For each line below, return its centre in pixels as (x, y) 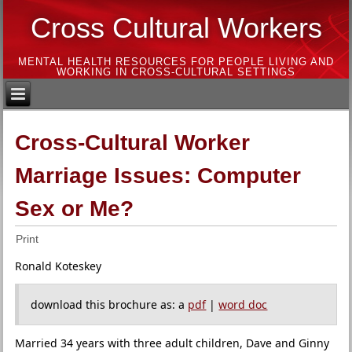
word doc (243, 304)
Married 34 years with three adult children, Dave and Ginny (172, 343)
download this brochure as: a (110, 304)
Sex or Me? (75, 209)
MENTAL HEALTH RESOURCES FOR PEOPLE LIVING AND (176, 61)
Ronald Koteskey (59, 266)
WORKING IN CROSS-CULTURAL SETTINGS (176, 71)
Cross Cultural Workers (176, 27)
